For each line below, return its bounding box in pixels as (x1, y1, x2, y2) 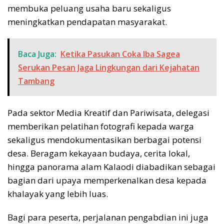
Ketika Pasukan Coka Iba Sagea (60, 48, 180, 59)
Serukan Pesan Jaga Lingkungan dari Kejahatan (18, 61, 199, 73)
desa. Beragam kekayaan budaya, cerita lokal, (7, 147, 190, 159)
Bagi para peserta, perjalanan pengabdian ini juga (7, 211, 208, 223)
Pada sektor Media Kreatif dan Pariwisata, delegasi (7, 106, 209, 118)
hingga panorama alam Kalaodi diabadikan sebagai (7, 160, 215, 172)
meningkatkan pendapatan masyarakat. (7, 15, 167, 27)
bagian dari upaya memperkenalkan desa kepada (7, 174, 206, 186)
